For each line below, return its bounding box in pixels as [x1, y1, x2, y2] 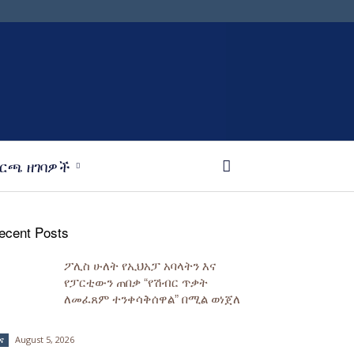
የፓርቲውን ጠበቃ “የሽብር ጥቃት [64, 273, 208, 290]
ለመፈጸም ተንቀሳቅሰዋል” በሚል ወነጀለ [64, 290, 240, 307]
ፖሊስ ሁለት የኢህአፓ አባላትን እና [64, 257, 216, 273]
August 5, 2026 [15, 333, 74, 345]
